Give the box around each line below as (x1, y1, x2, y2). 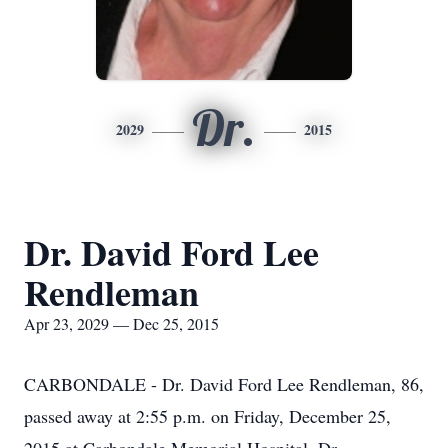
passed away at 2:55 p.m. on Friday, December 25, (24, 404, 391, 428)
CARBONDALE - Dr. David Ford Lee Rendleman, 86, (24, 372, 424, 396)
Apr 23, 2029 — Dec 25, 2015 (24, 313, 219, 334)
